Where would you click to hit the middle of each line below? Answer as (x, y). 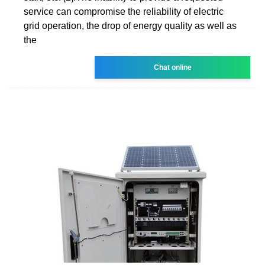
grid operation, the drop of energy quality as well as (130, 25)
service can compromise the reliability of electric (124, 11)
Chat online (172, 67)
